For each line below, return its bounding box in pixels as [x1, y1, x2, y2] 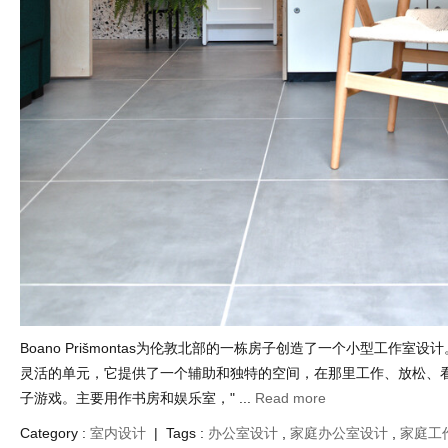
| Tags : [146, 424, 208, 441]
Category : [20, 424, 90, 441]
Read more [255, 389, 326, 406]
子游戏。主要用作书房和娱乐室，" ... [20, 389, 255, 406]
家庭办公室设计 [290, 424, 388, 441]
